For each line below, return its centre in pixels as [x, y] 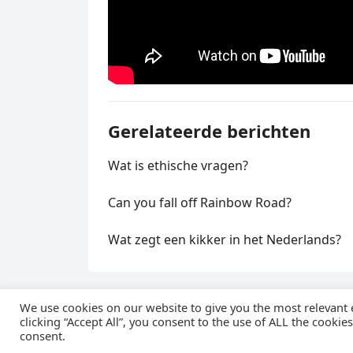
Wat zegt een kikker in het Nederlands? [225, 239]
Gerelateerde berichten [209, 130]
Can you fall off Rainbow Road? [200, 202]
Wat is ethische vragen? [178, 165]
